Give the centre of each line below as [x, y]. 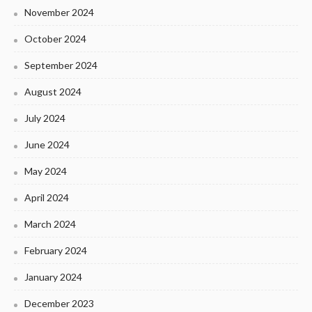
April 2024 [47, 197]
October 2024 [55, 38]
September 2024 [61, 65]
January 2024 [53, 276]
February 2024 [56, 250]
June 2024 [47, 144]
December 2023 [59, 303]
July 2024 [45, 118]
